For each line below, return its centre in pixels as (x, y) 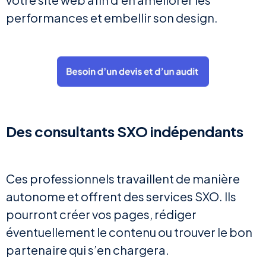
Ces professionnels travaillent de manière (123, 179)
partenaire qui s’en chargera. (88, 250)
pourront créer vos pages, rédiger (101, 214)
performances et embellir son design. (113, 18)
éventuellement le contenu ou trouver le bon (129, 232)
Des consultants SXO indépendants (126, 132)
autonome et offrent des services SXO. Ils (121, 197)
